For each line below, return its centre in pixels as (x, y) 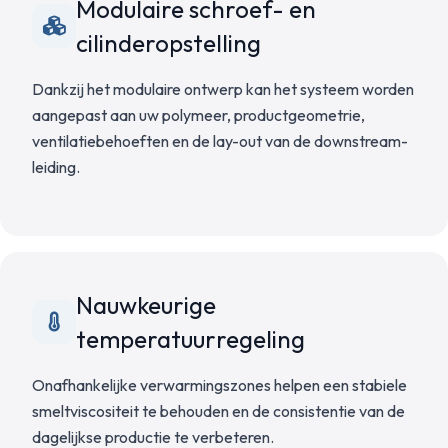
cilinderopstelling (168, 43)
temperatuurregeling (190, 339)
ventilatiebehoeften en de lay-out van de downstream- (220, 141)
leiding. (56, 167)
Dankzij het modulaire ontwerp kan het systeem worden (223, 89)
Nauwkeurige (146, 305)
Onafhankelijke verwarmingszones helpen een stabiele (219, 385)
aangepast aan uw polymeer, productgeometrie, (198, 115)
